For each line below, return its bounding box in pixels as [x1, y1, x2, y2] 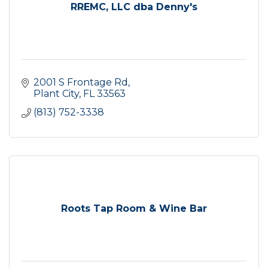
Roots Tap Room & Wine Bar [61, 202, 207, 214]
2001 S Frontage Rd [33, 76, 128, 88]
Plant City [33, 87, 79, 99]
